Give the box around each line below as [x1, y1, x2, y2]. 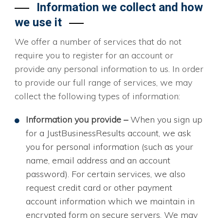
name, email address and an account [25, 155, 170, 166]
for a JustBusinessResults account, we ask [25, 127, 191, 139]
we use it [15, 14, 62, 32]
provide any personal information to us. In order [15, 63, 203, 75]
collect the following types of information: [15, 91, 180, 102]
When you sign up [130, 114, 202, 126]
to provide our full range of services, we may [15, 77, 192, 89]
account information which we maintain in [25, 196, 195, 207]
